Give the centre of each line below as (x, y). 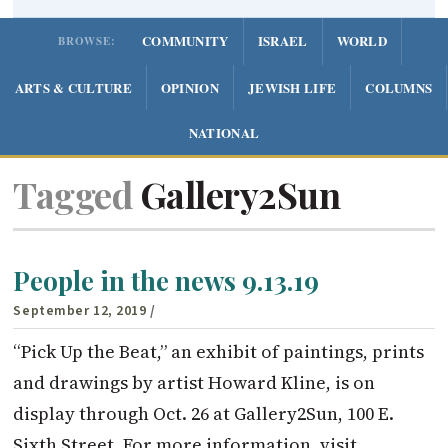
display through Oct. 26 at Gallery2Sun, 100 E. (204, 413)
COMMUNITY (185, 41)
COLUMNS (399, 88)
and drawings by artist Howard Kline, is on (194, 382)
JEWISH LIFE (292, 88)
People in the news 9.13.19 (166, 281)
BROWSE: (86, 41)
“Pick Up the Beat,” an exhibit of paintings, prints (219, 351)
